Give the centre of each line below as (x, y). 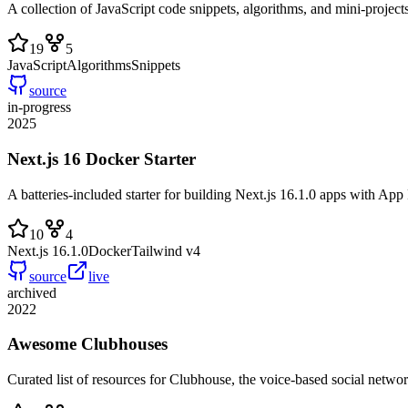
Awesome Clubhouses (87, 344)
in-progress (39, 107)
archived (32, 292)
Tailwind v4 (166, 250)
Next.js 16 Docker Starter (102, 158)
